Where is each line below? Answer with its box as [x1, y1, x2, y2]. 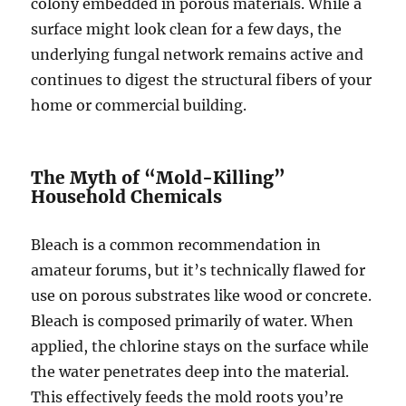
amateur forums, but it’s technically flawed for [31, 261, 366, 280]
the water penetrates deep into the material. [31, 362, 350, 382]
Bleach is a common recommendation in [31, 236, 322, 255]
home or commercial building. [31, 96, 247, 115]
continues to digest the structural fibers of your [31, 71, 372, 90]
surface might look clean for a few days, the [31, 20, 343, 39]
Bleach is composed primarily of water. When [31, 312, 354, 331]
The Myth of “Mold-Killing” [31, 167, 286, 189]
